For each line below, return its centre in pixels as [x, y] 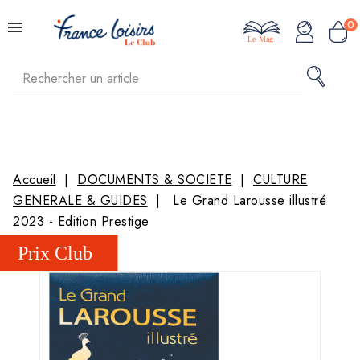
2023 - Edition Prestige [81, 221]
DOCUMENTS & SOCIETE [155, 180]
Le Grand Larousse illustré [250, 200]
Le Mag [260, 39]
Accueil [35, 180]
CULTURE [280, 180]
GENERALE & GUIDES [80, 200]
